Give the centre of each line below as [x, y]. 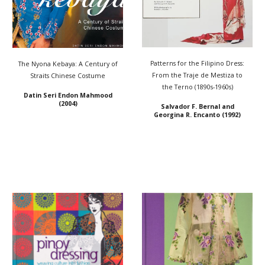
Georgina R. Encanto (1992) [197, 115]
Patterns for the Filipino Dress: [197, 64]
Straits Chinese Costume [68, 76]
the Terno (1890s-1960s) [197, 87]
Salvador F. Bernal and [197, 107]
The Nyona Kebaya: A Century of [68, 64]
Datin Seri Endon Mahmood [68, 96]
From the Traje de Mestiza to [197, 75]
